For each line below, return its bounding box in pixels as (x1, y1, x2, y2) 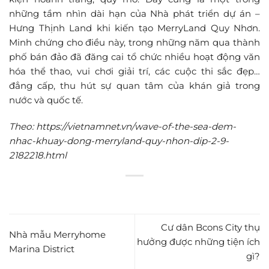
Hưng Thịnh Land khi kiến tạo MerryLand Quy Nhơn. (9, 22, 260, 34)
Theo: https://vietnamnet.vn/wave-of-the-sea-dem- (9, 120, 236, 132)
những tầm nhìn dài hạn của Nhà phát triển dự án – (9, 8, 260, 20)
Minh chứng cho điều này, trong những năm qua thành (9, 37, 260, 49)
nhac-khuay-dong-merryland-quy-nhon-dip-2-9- (9, 134, 229, 147)
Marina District (9, 243, 74, 255)
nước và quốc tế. (9, 94, 83, 106)
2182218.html (9, 149, 67, 161)
